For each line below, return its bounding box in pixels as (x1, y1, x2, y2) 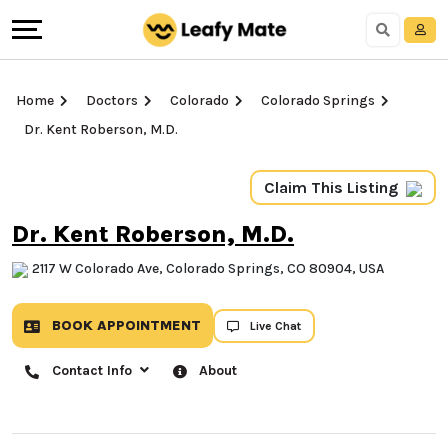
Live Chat (250, 331, 301, 346)
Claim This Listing (188, 178, 322, 197)
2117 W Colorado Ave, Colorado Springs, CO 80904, (32, 258, 356, 276)
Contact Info (52, 375, 136, 393)
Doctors (86, 92, 138, 109)
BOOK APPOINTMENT (48, 330, 201, 348)
